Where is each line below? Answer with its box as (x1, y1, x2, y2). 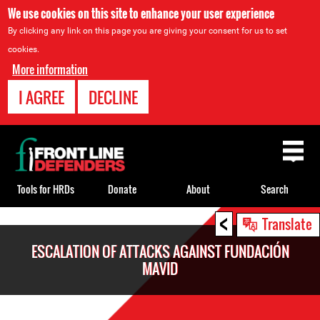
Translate (262, 214, 312, 234)
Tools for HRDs (16, 181, 74, 196)
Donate (107, 181, 136, 196)
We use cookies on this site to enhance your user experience (8, 5, 275, 22)
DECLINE (89, 86, 139, 109)
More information (12, 61, 89, 78)
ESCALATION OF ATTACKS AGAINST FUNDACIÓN (31, 241, 289, 262)
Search (261, 181, 289, 196)
